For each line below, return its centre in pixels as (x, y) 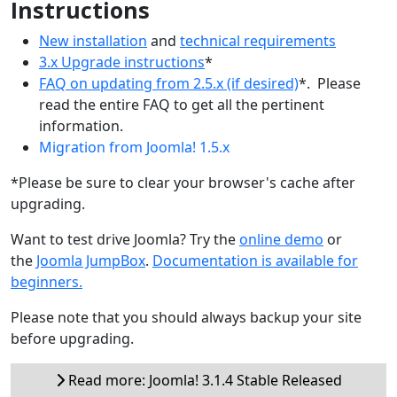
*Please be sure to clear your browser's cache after (183, 182)
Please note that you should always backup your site (186, 317)
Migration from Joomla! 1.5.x (134, 147)
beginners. (47, 281)
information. (81, 125)
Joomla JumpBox (91, 260)
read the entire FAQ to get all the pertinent (182, 104)
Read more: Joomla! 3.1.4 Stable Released (203, 380)
